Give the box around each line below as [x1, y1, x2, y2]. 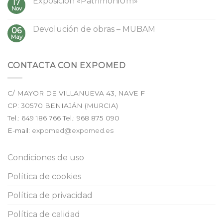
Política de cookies [7, 171, 81, 181]
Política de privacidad [7, 190, 93, 200]
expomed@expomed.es [32, 126, 113, 134]
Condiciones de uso [7, 152, 84, 162]
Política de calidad [7, 209, 80, 219]
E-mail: [7, 126, 32, 134]
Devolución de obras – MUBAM [33, 24, 155, 34]
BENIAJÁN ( [45, 101, 87, 110]
